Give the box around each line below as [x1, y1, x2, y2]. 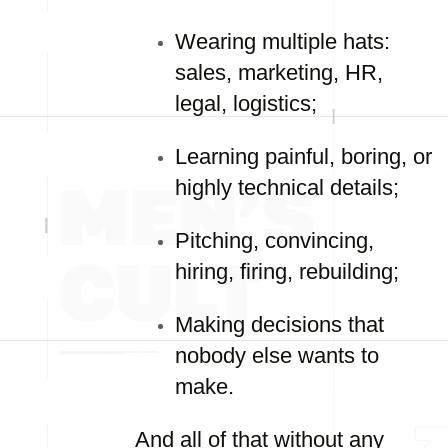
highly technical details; [175, 175, 399, 200]
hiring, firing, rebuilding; [175, 259, 399, 284]
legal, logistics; [175, 91, 317, 116]
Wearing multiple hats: [175, 29, 390, 54]
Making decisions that [175, 312, 384, 337]
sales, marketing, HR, [175, 60, 383, 85]
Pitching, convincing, [175, 228, 374, 253]
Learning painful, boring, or [175, 144, 432, 169]
